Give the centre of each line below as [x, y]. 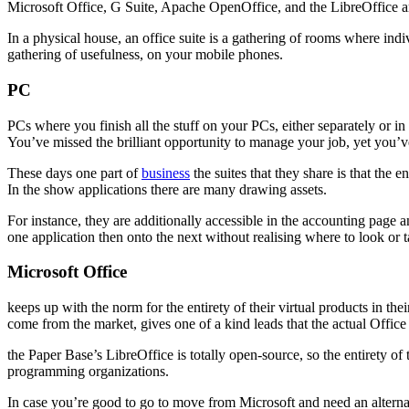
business [166, 173]
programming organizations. [88, 371]
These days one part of [74, 173]
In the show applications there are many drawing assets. [167, 189]
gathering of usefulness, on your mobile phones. [145, 55]
